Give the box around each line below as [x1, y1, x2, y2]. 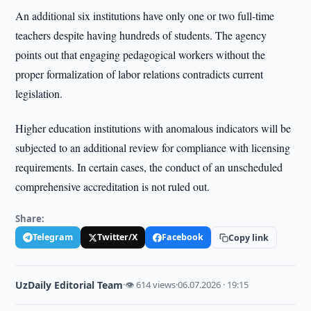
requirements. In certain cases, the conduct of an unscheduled [15, 160, 283, 174]
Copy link [228, 231, 269, 244]
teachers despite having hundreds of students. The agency [15, 28, 267, 42]
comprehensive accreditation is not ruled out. [15, 179, 210, 194]
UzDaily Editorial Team [15, 278, 124, 292]
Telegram [33, 231, 74, 243]
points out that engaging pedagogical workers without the [15, 47, 266, 62]
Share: [15, 212, 45, 225]
